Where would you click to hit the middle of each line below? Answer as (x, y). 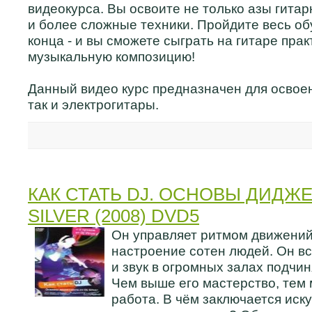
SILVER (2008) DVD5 (114, 216)
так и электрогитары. (93, 104)
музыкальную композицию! (111, 56)
